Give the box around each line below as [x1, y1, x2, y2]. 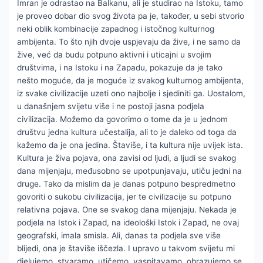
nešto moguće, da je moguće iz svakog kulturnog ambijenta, [17, 75, 244, 85]
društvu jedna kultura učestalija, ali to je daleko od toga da [17, 127, 237, 137]
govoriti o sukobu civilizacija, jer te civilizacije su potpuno [17, 191, 232, 201]
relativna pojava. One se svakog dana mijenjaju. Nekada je [17, 204, 237, 214]
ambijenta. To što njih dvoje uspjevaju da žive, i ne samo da [17, 36, 241, 46]
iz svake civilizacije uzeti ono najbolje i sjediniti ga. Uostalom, [17, 88, 246, 98]
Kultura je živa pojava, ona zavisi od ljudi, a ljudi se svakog [17, 153, 237, 163]
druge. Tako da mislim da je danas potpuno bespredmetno [17, 178, 236, 188]
